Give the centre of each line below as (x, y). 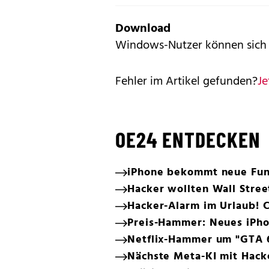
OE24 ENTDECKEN (188, 139)
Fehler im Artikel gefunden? (186, 81)
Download (143, 29)
